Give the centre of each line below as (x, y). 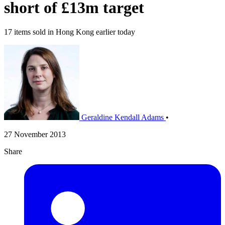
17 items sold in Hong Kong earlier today (70, 32)
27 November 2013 (35, 135)
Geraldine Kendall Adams (123, 118)
